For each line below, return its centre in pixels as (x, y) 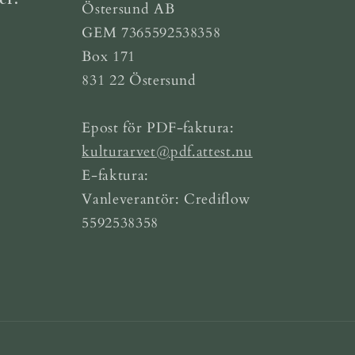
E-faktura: (115, 175)
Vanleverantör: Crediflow (166, 199)
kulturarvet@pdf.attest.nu (167, 151)
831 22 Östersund (139, 80)
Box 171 (109, 56)
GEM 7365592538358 (151, 32)
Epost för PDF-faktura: (158, 128)
